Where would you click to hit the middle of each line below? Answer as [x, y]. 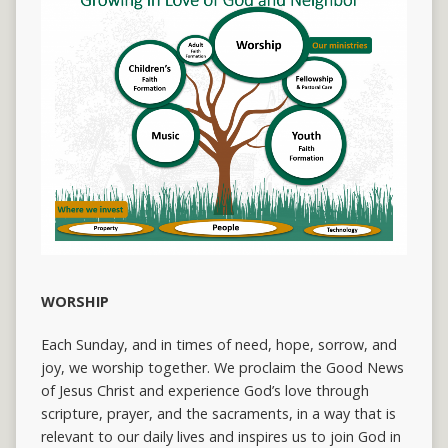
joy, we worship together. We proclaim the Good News [222, 368]
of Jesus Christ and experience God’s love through [204, 391]
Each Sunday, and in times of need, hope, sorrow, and [218, 345]
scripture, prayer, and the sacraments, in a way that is [218, 414]
